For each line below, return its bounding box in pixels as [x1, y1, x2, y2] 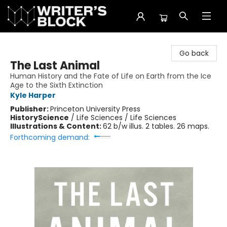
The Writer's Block [8, 37, 70, 47]
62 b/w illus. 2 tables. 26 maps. [103, 121, 209, 131]
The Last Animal [10, 58, 100, 73]
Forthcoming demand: [10, 132, 90, 142]
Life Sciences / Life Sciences [77, 112, 176, 123]
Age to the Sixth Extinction [10, 80, 103, 90]
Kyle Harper [10, 90, 56, 100]
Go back [179, 48, 209, 58]
